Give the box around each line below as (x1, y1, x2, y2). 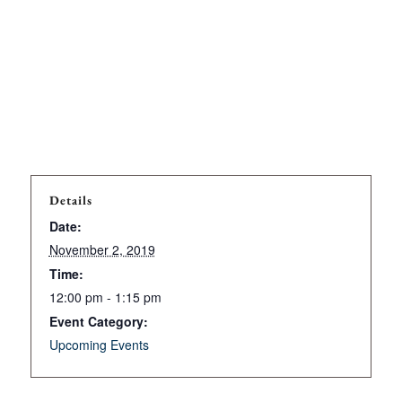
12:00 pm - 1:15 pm (48, 287, 162, 306)
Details (48, 191, 92, 208)
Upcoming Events (48, 335, 149, 354)
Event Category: (48, 311, 148, 330)
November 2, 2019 (48, 240, 155, 258)
